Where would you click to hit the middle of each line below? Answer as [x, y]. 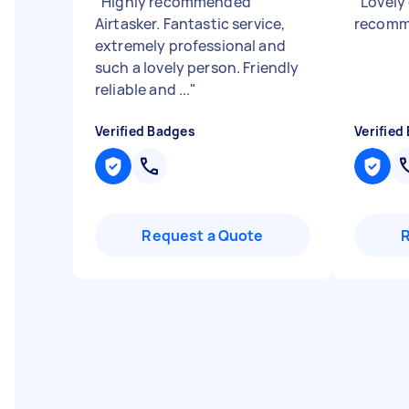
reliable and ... [143, 89]
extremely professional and [190, 46]
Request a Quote [203, 236]
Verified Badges [145, 131]
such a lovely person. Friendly [197, 68]
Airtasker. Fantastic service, [190, 24]
